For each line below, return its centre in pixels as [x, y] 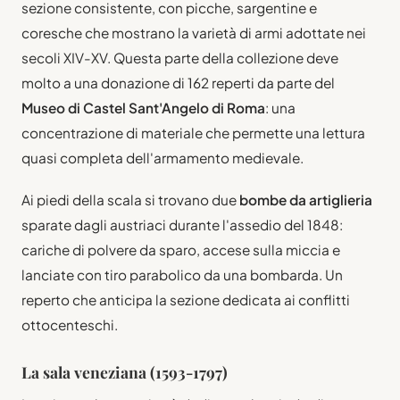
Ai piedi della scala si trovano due [130, 199]
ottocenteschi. [70, 324]
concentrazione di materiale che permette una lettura [193, 132]
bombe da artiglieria [306, 199]
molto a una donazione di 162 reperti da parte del [178, 82]
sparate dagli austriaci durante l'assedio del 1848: [182, 224]
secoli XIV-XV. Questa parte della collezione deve [180, 57]
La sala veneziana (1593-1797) [125, 371]
